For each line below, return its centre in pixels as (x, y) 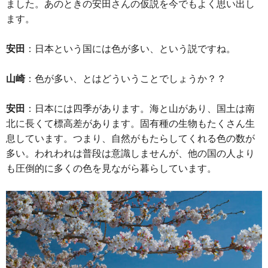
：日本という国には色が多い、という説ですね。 (130, 48)
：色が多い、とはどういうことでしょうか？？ (126, 78)
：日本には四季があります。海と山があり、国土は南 (140, 108)
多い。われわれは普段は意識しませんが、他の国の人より (130, 153)
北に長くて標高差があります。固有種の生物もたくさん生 (130, 123)
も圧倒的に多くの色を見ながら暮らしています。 (111, 168)
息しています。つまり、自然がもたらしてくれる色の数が (130, 138)
